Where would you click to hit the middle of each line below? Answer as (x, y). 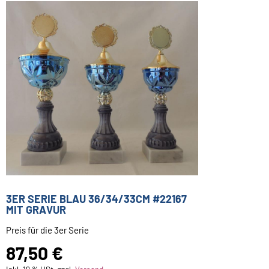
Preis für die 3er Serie (47, 230)
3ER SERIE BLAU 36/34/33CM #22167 (96, 199)
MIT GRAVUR (36, 210)
